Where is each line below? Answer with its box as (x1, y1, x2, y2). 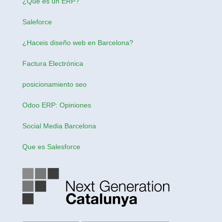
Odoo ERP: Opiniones (22, 101, 91, 109)
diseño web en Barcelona (50, 38, 129, 47)
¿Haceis (22, 38, 48, 47)
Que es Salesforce (22, 142, 80, 151)
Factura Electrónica (22, 59, 83, 67)
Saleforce (22, 17, 52, 26)
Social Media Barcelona (22, 121, 96, 130)
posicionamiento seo (22, 80, 87, 88)
